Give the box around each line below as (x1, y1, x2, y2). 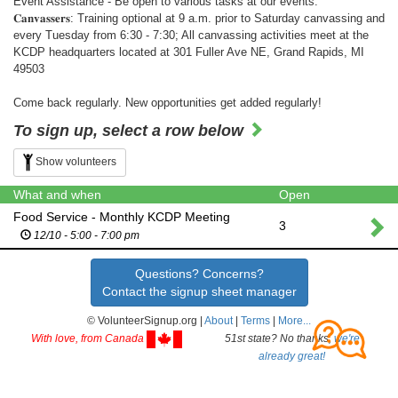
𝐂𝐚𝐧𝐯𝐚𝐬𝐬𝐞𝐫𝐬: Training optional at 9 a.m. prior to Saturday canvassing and (13, 12, 385, 25)
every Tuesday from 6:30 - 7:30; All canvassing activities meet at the (13, 28, 369, 42)
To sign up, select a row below (13, 122, 248, 139)
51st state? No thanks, (224, 332, 334, 345)
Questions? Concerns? (134, 267, 264, 281)
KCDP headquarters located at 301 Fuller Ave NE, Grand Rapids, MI (13, 45, 364, 59)
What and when (13, 187, 101, 202)
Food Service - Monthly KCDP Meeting (13, 210, 230, 224)
